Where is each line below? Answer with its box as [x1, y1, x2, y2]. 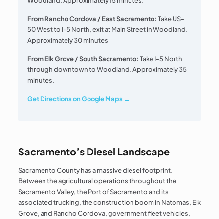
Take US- [157, 15, 185, 23]
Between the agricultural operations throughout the [18, 176, 176, 185]
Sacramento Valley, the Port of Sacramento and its [18, 187, 169, 196]
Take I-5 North [139, 55, 183, 63]
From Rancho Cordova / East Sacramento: [27, 15, 157, 23]
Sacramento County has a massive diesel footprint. [18, 166, 173, 174]
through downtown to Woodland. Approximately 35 [27, 66, 187, 74]
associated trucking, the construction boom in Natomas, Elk [18, 198, 201, 206]
